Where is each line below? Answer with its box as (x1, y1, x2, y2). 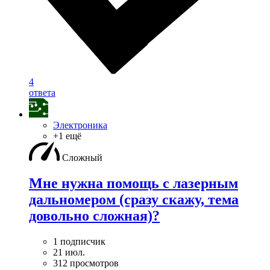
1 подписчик (53, 236, 105, 247)
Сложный (62, 152, 102, 163)
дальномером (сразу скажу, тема (29, 192, 239, 208)
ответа (29, 87, 55, 98)
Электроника (53, 120, 107, 131)
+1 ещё (53, 131, 81, 142)
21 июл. (53, 247, 85, 258)
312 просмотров (53, 258, 119, 269)
